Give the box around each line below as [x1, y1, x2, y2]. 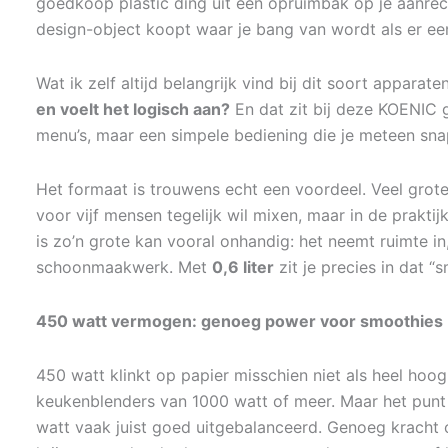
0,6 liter [212, 257, 274, 277]
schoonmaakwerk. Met [36, 257, 212, 277]
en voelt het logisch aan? [36, 99, 230, 119]
